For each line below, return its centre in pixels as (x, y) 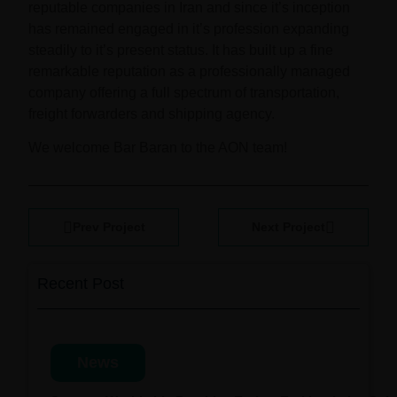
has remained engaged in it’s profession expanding (189, 29)
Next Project (288, 227)
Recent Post (81, 284)
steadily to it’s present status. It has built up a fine (181, 51)
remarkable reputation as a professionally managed (190, 72)
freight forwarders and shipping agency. (152, 114)
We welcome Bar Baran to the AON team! (158, 148)
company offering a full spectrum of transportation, (184, 93)
